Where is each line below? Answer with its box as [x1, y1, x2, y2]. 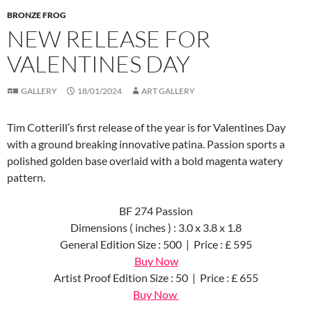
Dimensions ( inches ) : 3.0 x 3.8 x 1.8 [70, 220, 242, 234]
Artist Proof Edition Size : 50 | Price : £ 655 [54, 270, 258, 284]
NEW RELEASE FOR [7, 24, 210, 53]
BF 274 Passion [119, 203, 193, 217]
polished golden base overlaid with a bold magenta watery [7, 153, 283, 167]
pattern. [7, 170, 45, 184]
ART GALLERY [141, 85, 195, 96]
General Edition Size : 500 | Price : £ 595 [60, 237, 252, 251]
